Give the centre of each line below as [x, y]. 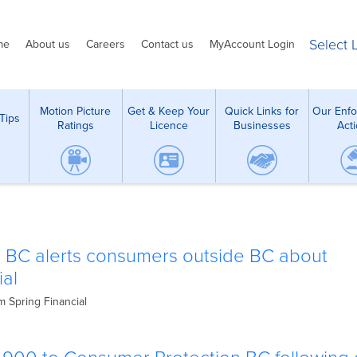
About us [48, 44]
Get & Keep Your [169, 111]
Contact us [167, 44]
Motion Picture [75, 111]
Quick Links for [262, 111]
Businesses [262, 125]
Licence [169, 125]
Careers [106, 44]
